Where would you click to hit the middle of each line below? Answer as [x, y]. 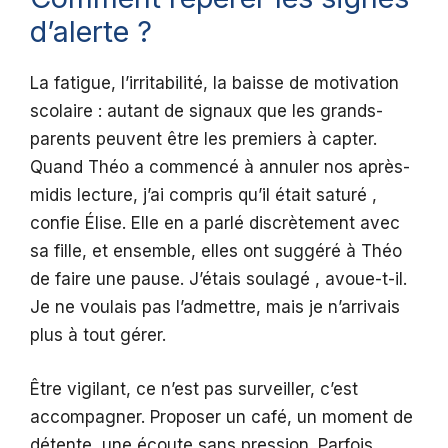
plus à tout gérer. [98, 335]
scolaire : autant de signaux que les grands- [206, 111]
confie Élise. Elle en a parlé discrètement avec [215, 223]
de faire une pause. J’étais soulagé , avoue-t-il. [218, 279]
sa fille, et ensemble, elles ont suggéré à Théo [216, 251]
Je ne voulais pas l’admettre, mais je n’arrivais [215, 307]
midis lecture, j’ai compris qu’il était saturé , [203, 195]
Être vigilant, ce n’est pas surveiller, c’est [194, 388]
